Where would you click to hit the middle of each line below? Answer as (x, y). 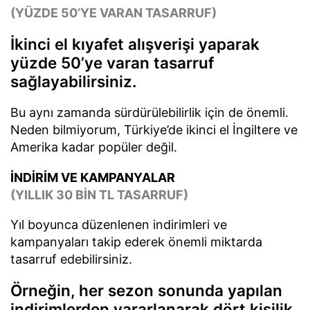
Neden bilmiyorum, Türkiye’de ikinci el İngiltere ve (154, 129)
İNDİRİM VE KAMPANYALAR (93, 177)
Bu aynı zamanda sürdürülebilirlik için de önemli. (149, 112)
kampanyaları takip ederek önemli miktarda (136, 242)
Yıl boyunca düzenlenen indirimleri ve (119, 225)
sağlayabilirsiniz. (74, 82)
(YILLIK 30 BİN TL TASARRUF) (99, 194)
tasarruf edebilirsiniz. (71, 259)
